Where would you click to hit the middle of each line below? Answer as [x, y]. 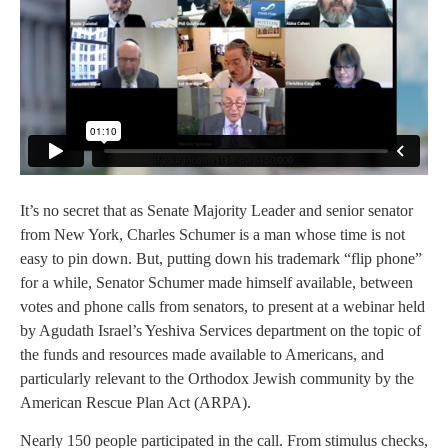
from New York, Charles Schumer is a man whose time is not [212, 234]
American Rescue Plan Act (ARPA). [135, 402]
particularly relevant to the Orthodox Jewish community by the [217, 378]
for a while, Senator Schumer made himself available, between [216, 282]
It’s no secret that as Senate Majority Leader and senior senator [216, 210]
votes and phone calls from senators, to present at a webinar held [222, 306]
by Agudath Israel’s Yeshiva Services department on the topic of [220, 330]
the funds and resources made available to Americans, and [202, 354]
